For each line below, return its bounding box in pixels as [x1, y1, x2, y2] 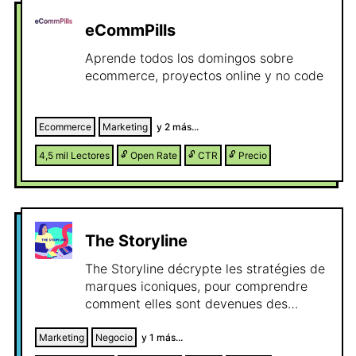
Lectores [71, 149, 110, 161]
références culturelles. [85, 313, 217, 329]
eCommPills [85, 21, 176, 40]
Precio [238, 149, 267, 161]
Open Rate [128, 149, 177, 161]
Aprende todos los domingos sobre [85, 50, 293, 66]
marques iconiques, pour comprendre [85, 278, 308, 294]
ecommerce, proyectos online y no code [85, 68, 323, 83]
